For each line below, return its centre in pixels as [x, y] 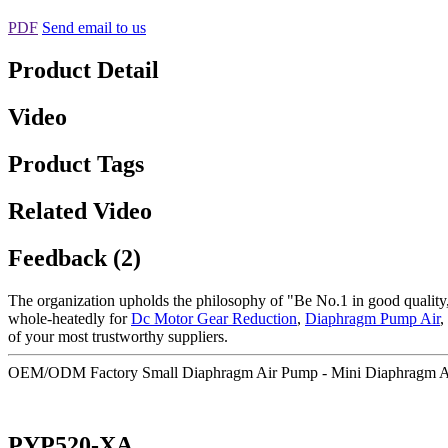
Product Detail [83, 70]
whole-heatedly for [69, 318]
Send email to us [94, 28]
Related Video [80, 210]
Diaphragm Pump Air [372, 318]
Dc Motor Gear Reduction [214, 318]
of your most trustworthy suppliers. [118, 336]
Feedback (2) [74, 257]
